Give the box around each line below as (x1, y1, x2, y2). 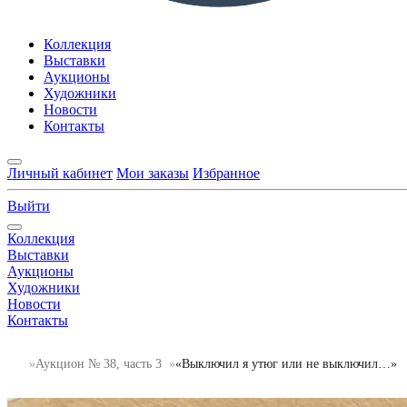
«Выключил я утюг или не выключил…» (175, 356, 397, 371)
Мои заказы (116, 165, 189, 182)
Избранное (193, 165, 260, 182)
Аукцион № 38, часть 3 (35, 356, 162, 371)
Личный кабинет (7, 165, 113, 182)
